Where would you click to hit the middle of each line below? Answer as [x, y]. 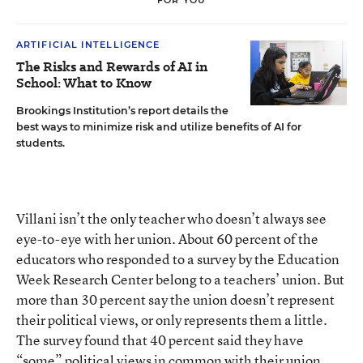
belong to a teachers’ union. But [249, 279]
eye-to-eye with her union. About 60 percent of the [167, 239]
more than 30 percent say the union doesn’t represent [175, 299]
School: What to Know [84, 83]
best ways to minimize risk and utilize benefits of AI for [159, 127]
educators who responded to [102, 259]
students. [41, 143]
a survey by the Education [263, 259]
